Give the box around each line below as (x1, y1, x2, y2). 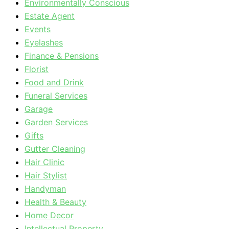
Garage (25, 104, 53, 114)
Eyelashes (25, 37, 63, 48)
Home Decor (25, 210, 74, 220)
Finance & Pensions (25, 51, 99, 61)
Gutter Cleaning (25, 144, 85, 154)
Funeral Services (25, 90, 87, 101)
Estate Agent (25, 11, 75, 21)
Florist (25, 64, 49, 74)
